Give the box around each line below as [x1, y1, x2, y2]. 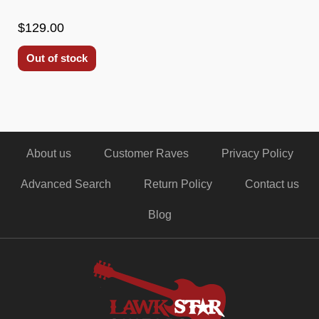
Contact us [244, 178, 299, 190]
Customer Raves [103, 147, 189, 159]
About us [26, 147, 71, 159]
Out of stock [26, 51, 88, 64]
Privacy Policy [221, 147, 293, 159]
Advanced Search [20, 178, 111, 190]
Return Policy [143, 178, 212, 190]
